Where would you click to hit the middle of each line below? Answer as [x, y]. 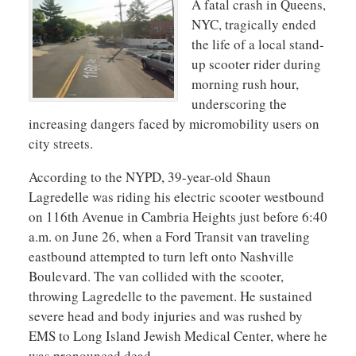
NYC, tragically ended [254, 24]
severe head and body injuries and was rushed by [165, 315]
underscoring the [239, 103]
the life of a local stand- [258, 44]
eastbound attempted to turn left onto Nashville [161, 256]
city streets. [60, 143]
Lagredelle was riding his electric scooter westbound [176, 196]
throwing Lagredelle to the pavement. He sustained [170, 296]
